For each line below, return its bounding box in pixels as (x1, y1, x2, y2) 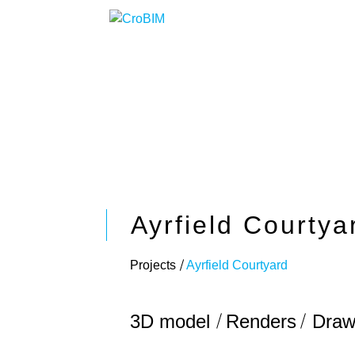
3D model (130, 310, 211, 332)
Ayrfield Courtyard (186, 258, 288, 272)
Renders (226, 310, 297, 332)
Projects (130, 258, 177, 272)
